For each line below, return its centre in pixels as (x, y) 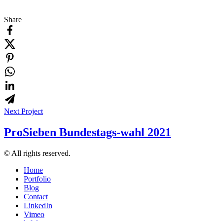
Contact (36, 197)
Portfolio (37, 179)
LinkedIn (38, 206)
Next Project (23, 111)
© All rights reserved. (37, 153)
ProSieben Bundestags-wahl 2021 (88, 132)
